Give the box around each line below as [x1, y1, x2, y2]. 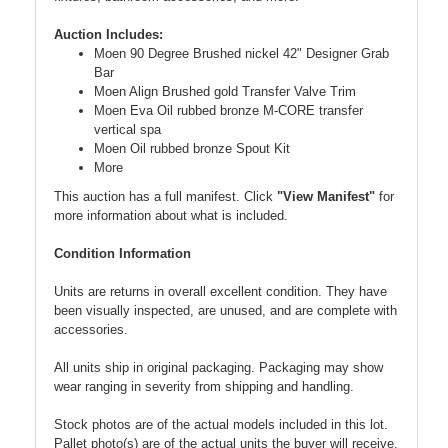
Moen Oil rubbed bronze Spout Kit [94, 140, 290, 156]
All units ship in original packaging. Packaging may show [54, 359, 383, 375]
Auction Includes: [54, 26, 163, 42]
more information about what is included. [54, 207, 288, 223]
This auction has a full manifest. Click [54, 188, 277, 204]
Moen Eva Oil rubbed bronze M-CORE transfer [94, 102, 363, 118]
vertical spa [94, 121, 161, 137]
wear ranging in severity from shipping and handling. [54, 378, 354, 394]
